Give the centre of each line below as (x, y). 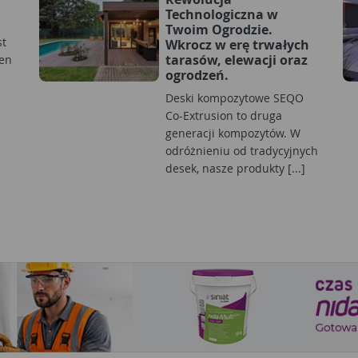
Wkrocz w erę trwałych (237, 44)
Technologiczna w (222, 14)
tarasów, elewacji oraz (237, 60)
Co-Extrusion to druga (224, 115)
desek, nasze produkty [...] (235, 168)
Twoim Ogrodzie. (219, 29)
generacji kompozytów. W (233, 133)
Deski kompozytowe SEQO (235, 97)
